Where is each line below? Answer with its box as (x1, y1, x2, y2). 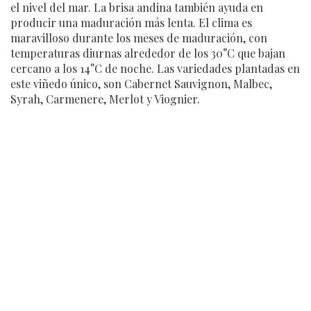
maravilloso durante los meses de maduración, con (10, 31, 267, 46)
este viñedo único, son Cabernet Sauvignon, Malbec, (10, 76, 272, 92)
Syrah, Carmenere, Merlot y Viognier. (10, 92, 200, 107)
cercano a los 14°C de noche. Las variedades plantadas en (10, 61, 300, 76)
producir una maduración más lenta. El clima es (10, 15, 252, 31)
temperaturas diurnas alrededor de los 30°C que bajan (10, 46, 285, 61)
